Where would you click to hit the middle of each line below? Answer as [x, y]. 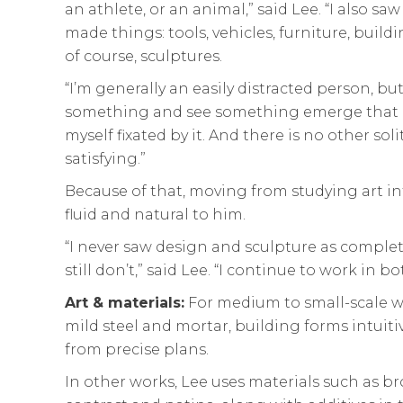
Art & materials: [125, 302]
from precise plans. [137, 349]
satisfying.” [105, 158]
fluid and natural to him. [155, 214]
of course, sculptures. [143, 56]
